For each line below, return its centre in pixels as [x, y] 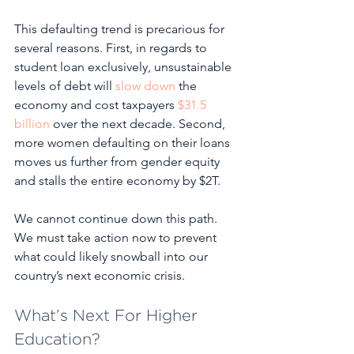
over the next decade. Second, [139, 123]
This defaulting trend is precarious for [121, 28]
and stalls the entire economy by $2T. [119, 180]
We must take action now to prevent [117, 237]
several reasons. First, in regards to [112, 47]
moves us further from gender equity [119, 161]
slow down [145, 85]
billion [32, 123]
